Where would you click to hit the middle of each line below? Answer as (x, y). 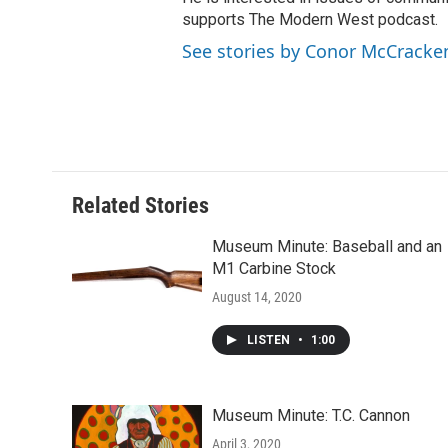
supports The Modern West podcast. (310, 20)
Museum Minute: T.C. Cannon (311, 416)
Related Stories (140, 206)
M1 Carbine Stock (274, 269)
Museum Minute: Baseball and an (327, 247)
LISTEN (270, 340)
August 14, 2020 (257, 297)
